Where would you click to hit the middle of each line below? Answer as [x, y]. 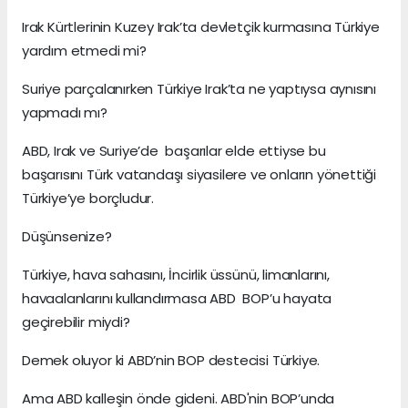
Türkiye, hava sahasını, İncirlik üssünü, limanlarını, [176, 275]
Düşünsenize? [67, 237]
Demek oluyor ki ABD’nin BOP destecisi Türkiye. [171, 361]
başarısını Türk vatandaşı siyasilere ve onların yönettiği [199, 175]
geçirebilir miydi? [76, 322]
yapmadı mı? [65, 113]
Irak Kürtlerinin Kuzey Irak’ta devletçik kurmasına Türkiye [201, 27]
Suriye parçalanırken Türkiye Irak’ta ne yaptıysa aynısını [199, 89]
